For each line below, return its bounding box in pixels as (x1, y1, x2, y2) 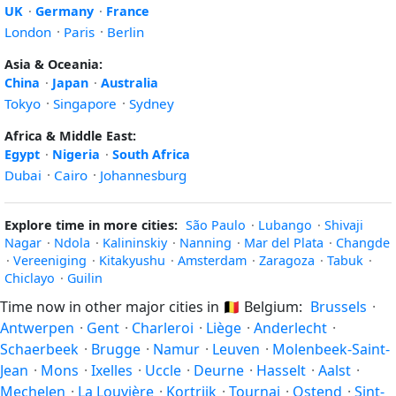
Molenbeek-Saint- (272, 339, 390, 359)
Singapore (53, 95, 117, 112)
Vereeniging (13, 252, 87, 269)
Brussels (310, 297, 367, 316)
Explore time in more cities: (4, 217, 178, 233)
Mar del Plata (244, 234, 324, 251)
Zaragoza (259, 252, 315, 269)
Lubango (258, 217, 312, 233)
